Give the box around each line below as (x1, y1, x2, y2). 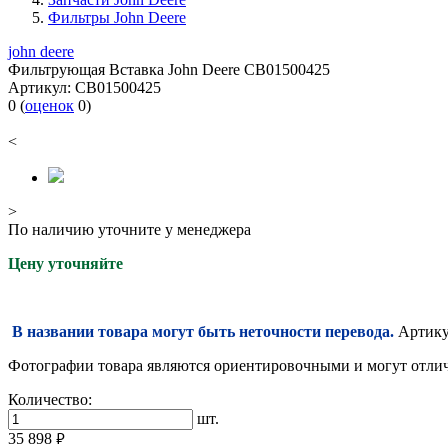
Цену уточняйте (8, 255, 123, 273)
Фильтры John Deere (48, 9, 186, 27)
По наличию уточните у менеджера (8, 221, 251, 239)
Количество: (8, 391, 92, 409)
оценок (25, 97, 74, 115)
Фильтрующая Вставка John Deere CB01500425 (8, 61, 330, 79)
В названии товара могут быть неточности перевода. (12, 323, 394, 341)
